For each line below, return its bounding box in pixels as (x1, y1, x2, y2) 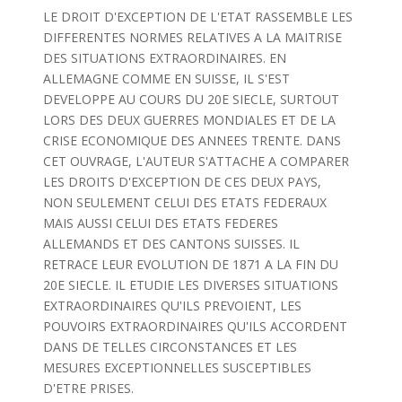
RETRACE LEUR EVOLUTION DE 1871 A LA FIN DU (42, 256, 338, 273)
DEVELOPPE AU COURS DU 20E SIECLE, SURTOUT (42, 91, 339, 108)
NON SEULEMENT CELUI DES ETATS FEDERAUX (42, 194, 327, 211)
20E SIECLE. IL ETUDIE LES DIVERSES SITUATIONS (42, 276, 338, 293)
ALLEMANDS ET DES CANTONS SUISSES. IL (42, 235, 300, 252)
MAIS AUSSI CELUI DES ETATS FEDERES (42, 214, 278, 232)
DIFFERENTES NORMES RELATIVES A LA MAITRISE (42, 29, 342, 46)
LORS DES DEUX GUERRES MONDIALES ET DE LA (42, 111, 336, 128)
